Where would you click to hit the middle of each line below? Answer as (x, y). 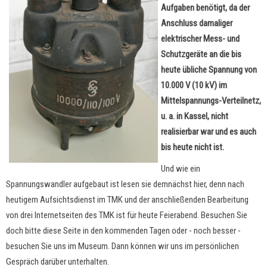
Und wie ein (181, 169)
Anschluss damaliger (197, 23)
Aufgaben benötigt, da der (205, 8)
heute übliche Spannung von (209, 70)
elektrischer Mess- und (200, 39)
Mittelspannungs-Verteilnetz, (211, 101)
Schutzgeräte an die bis (201, 54)
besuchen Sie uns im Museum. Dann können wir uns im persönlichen (122, 246)
